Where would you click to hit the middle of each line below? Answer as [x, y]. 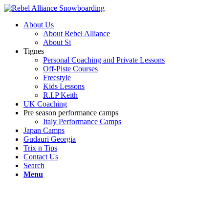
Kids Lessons [64, 86]
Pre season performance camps [71, 113]
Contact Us [41, 157]
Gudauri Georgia [50, 139]
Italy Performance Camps [82, 121]
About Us [39, 25]
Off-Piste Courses [70, 69]
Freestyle [57, 77]
